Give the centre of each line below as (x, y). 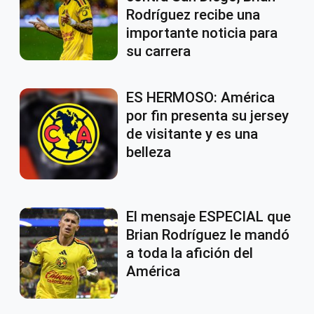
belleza (149, 152)
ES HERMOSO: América (200, 98)
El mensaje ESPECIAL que (209, 217)
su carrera (158, 52)
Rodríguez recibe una (193, 15)
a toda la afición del (190, 253)
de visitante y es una (192, 134)
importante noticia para (202, 33)
